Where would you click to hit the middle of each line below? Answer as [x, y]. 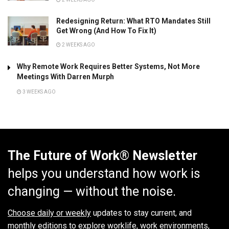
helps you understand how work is [104, 173]
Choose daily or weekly [49, 213]
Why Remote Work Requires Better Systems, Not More [108, 66]
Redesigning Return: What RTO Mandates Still [133, 21]
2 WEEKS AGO [78, 44]
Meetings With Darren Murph [65, 76]
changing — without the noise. [92, 191]
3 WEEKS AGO [39, 91]
